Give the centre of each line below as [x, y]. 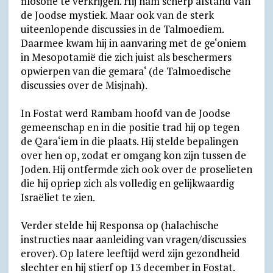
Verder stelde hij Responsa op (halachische [119, 225]
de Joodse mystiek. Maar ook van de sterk [117, 15]
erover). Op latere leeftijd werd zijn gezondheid [130, 253]
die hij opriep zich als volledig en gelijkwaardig [127, 183]
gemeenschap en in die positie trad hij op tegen [130, 127]
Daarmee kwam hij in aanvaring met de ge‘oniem [133, 43]
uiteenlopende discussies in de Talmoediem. [122, 29]
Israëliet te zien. [58, 197]
